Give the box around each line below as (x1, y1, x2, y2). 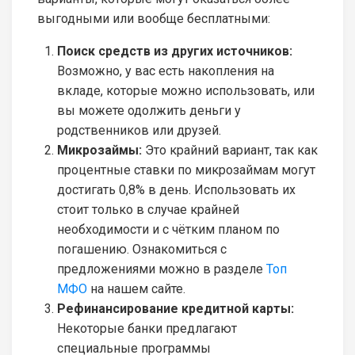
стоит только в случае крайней (57, 202, 239, 218)
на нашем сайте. (87, 281, 185, 297)
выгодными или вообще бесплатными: (37, 11, 270, 27)
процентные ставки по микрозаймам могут (57, 162, 315, 178)
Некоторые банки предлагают (57, 321, 237, 337)
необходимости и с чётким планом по (57, 222, 280, 238)
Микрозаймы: (57, 143, 142, 158)
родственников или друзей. (57, 123, 221, 139)
